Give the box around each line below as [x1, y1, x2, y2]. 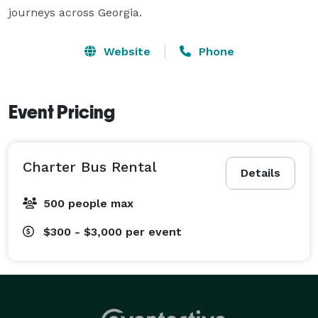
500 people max [43, 196, 133, 210]
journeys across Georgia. [9, 5, 142, 19]
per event [126, 224, 182, 238]
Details [241, 165, 280, 180]
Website [99, 44, 150, 58]
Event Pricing [9, 101, 115, 123]
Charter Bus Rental [23, 158, 157, 175]
